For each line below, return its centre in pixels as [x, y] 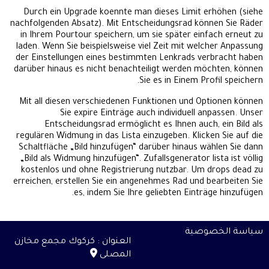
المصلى [114, 255]
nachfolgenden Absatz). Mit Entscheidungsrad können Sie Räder [137, 25]
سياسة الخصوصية [224, 233]
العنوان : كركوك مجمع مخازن [72, 242]
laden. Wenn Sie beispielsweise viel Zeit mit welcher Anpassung [140, 48]
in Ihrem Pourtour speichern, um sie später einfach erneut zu [142, 36]
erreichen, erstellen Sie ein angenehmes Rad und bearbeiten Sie [138, 183]
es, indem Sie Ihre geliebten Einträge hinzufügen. [168, 194]
